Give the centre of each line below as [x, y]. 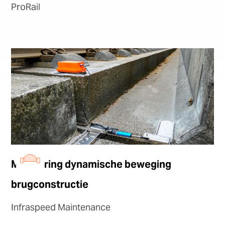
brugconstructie [50, 185]
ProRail [26, 7]
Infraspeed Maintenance [61, 207]
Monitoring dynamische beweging [91, 164]
